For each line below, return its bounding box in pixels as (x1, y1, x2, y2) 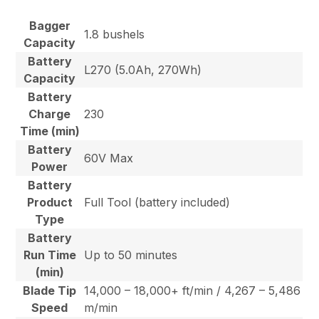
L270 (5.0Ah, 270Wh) (84, 63, 202, 78)
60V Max (84, 151, 134, 166)
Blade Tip (23, 283, 77, 298)
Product (26, 195, 73, 210)
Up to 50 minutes (84, 248, 178, 263)
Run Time (23, 248, 76, 263)
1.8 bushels (84, 27, 145, 42)
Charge (28, 107, 71, 122)
